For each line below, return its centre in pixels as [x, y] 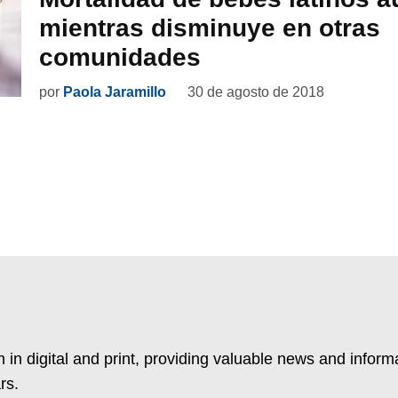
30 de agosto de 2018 [256, 92]
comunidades [120, 58]
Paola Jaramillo [115, 92]
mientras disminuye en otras [210, 28]
